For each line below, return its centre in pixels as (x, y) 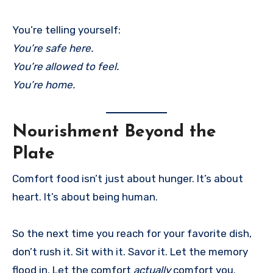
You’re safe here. (53, 48)
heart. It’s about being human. (85, 197)
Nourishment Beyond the (114, 133)
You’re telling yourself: (66, 30)
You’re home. (44, 85)
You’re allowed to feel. (66, 67)
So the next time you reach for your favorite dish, (132, 233)
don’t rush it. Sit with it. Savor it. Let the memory (130, 251)
